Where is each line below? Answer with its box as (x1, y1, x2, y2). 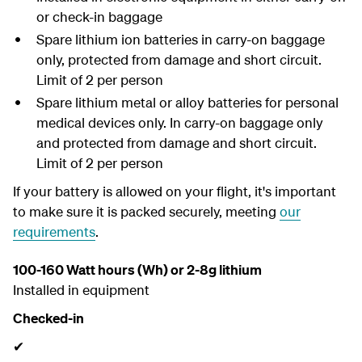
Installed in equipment (13, 281, 149, 298)
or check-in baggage (36, 8, 162, 25)
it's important (251, 183, 336, 200)
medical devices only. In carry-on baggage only (36, 114, 323, 131)
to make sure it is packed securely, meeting (13, 203, 280, 220)
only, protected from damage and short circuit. (36, 51, 322, 68)
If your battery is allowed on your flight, (13, 183, 251, 200)
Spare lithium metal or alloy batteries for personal (36, 94, 339, 111)
